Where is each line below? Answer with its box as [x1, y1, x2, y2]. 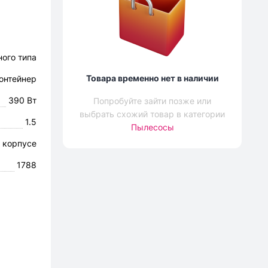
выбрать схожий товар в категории [80, 109, 225, 120]
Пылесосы [130, 122, 174, 133]
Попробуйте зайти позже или [93, 96, 211, 106]
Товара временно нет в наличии [86, 73, 219, 84]
